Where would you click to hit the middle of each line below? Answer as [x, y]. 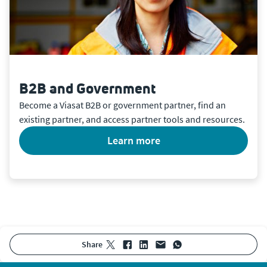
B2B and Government [87, 88]
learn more [136, 140]
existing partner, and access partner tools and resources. [132, 119]
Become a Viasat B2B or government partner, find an [122, 105]
